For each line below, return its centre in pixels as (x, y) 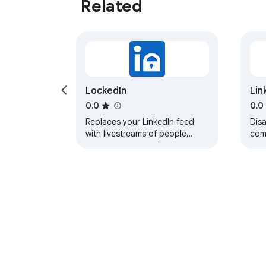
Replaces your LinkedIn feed (140, 122)
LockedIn (106, 91)
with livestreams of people (136, 134)
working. (102, 146)
